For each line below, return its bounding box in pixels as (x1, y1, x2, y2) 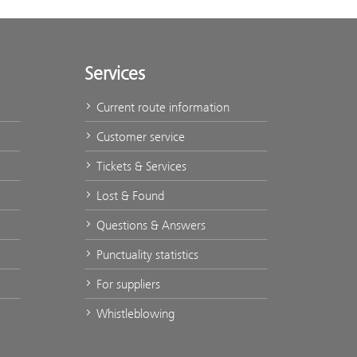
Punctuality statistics (93, 247, 198, 262)
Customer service (93, 129, 185, 144)
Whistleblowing (93, 306, 175, 321)
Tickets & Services (93, 159, 186, 174)
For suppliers (93, 277, 160, 292)
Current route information (93, 100, 229, 115)
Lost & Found (93, 188, 164, 203)
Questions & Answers (93, 218, 206, 233)
